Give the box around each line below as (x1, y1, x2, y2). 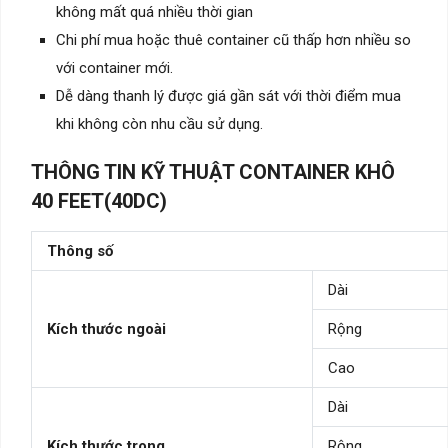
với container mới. (56, 58, 173, 77)
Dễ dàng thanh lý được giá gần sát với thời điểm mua (56, 86, 401, 105)
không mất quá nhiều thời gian (56, 2, 253, 21)
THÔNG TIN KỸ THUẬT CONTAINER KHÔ (31, 159, 395, 184)
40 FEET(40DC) (31, 188, 167, 213)
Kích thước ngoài (47, 319, 166, 338)
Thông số (47, 241, 113, 260)
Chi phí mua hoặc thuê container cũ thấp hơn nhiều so (56, 30, 411, 49)
